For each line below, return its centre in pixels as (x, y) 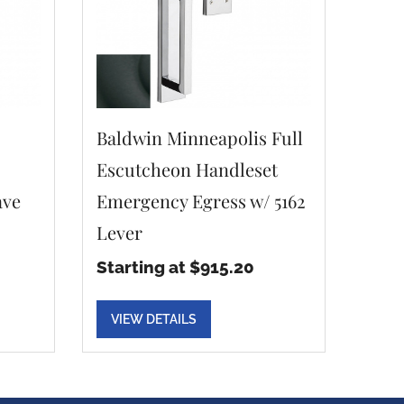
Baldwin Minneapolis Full (200, 138)
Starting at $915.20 (175, 267)
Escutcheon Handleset (187, 169)
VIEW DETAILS (154, 319)
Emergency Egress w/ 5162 (201, 201)
